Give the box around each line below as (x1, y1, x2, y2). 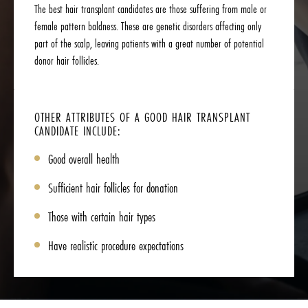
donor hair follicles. (34, 52, 99, 69)
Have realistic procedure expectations (48, 236, 184, 255)
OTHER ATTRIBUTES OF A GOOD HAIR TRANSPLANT (34, 108, 250, 126)
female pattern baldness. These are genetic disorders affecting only (34, 18, 261, 34)
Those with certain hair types (48, 208, 155, 226)
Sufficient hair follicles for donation (48, 179, 178, 197)
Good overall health (48, 150, 120, 168)
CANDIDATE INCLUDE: (34, 122, 121, 140)
